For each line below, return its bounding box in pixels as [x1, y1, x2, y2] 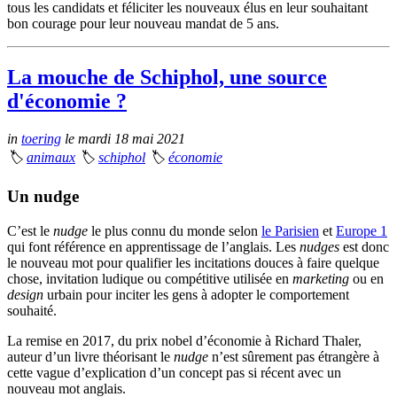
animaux [27, 149, 75, 165]
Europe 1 [336, 223, 387, 239]
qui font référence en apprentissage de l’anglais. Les [7, 239, 300, 255]
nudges [300, 239, 339, 255]
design [7, 287, 43, 303]
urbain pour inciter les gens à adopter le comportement [43, 287, 349, 303]
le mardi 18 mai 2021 [61, 130, 185, 146]
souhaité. [7, 303, 57, 319]
